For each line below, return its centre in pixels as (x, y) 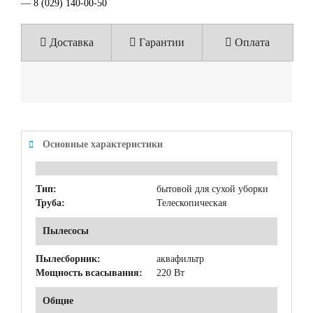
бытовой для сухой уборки (212, 189)
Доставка (71, 42)
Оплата (251, 42)
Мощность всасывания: (89, 272)
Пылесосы (66, 231)
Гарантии (161, 42)
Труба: (50, 203)
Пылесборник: (68, 259)
